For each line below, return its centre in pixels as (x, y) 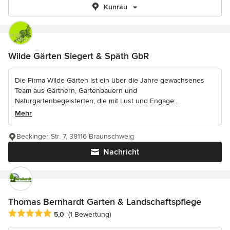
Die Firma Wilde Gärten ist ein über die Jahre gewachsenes (110, 80)
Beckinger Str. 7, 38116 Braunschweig (75, 136)
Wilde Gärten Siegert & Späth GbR (79, 56)
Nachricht (121, 152)
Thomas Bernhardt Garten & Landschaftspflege (105, 202)
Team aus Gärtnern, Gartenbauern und (76, 91)
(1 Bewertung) (90, 215)
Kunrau (116, 7)
